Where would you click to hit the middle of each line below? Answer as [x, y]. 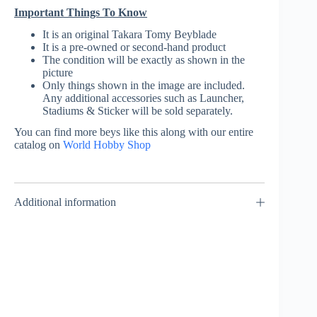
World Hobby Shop [107, 145]
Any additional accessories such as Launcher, [143, 98]
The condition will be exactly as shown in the [144, 59]
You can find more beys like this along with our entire [134, 132]
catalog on [39, 145]
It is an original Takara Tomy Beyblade [129, 34]
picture [58, 72]
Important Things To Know [81, 12]
